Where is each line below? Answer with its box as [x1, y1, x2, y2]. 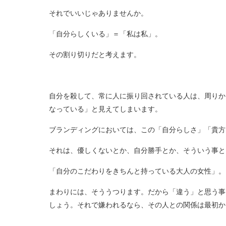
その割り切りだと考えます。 [48, 49, 141, 59]
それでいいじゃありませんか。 [48, 8, 148, 18]
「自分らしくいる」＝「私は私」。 [48, 29, 162, 38]
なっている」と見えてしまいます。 [48, 104, 162, 114]
